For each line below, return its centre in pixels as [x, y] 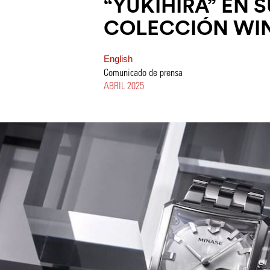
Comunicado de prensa [143, 72]
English [118, 59]
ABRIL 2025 [124, 85]
